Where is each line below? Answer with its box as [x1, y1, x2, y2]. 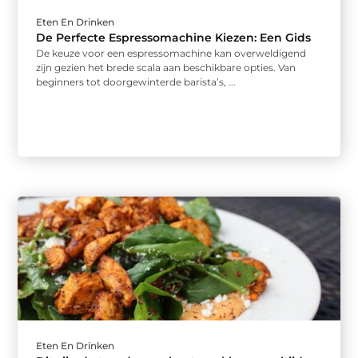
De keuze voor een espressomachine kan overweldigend [36, 47, 307, 60]
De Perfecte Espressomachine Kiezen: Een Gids [36, 30, 312, 46]
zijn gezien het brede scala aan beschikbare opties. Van [36, 62, 296, 74]
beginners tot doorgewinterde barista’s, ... [36, 76, 237, 89]
